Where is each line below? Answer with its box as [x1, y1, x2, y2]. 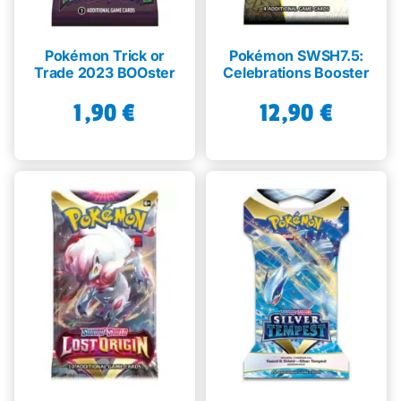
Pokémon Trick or [44, 47, 166, 65]
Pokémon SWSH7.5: [228, 47, 364, 65]
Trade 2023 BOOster [34, 64, 175, 82]
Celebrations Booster [223, 64, 370, 82]
